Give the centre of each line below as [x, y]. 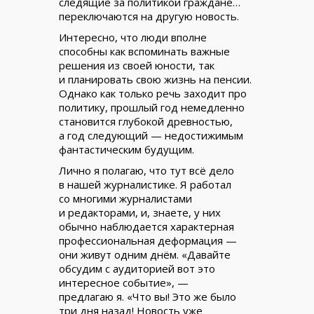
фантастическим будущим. [127, 149]
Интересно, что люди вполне [133, 37]
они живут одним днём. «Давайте [145, 254]
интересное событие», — [124, 282]
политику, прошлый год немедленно [152, 107]
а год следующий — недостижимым [151, 135]
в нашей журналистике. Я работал [145, 184]
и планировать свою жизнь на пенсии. [155, 79]
